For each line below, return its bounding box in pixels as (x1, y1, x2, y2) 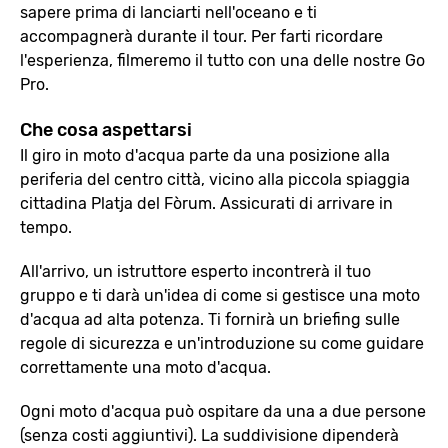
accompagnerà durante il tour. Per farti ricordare (20, 27, 383, 46)
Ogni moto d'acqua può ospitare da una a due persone (20, 402, 426, 421)
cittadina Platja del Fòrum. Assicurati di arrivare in (20, 194, 393, 213)
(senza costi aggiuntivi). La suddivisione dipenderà (20, 426, 399, 445)
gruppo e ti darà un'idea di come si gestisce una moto (20, 286, 420, 305)
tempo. (20, 218, 72, 237)
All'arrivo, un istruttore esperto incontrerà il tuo (20, 262, 371, 281)
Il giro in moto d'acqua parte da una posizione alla (20, 146, 390, 165)
